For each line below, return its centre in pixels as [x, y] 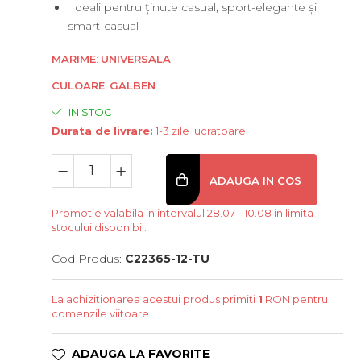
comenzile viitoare [101, 313]
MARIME [74, 59]
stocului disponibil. [100, 227]
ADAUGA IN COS [254, 180]
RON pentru [296, 299]
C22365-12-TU [168, 259]
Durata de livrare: [103, 131]
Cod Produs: [87, 259]
